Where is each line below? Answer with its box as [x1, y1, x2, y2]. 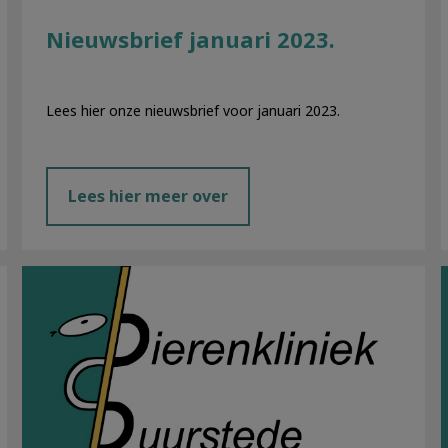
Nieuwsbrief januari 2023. [46, 24, 336, 55]
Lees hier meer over [68, 185, 229, 208]
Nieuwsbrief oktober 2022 [22, 264, 221, 287]
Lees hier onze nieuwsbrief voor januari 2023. [46, 100, 341, 120]
